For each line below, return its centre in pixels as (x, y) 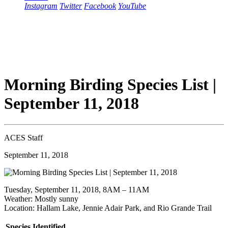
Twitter (71, 6)
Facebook (100, 6)
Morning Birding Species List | (110, 85)
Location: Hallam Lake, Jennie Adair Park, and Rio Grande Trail (108, 208)
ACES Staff (23, 137)
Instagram (41, 6)
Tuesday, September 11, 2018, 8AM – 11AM (77, 189)
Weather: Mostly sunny (41, 198)
